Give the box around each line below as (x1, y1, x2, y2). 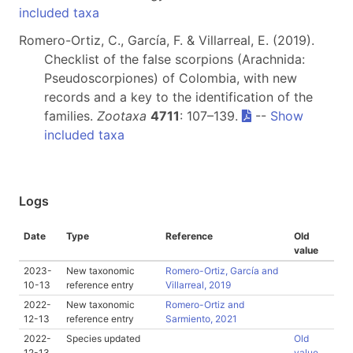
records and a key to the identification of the (44, 89, 313, 105)
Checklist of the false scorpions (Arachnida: (44, 51, 305, 67)
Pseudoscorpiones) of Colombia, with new (44, 70, 297, 86)
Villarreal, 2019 (165, 279, 231, 291)
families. (44, 108, 97, 124)
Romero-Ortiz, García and (165, 265, 278, 277)
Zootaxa (97, 108, 147, 124)
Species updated (66, 333, 140, 344)
